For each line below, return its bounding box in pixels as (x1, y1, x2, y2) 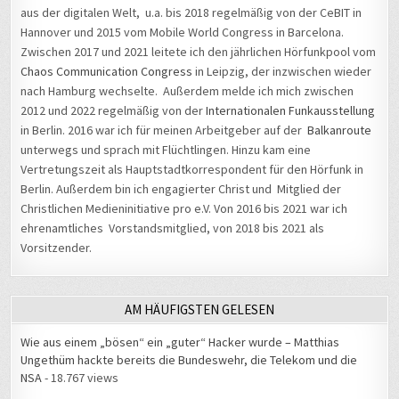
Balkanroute (307, 122, 372, 139)
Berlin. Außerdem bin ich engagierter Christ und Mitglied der (20, 181, 342, 198)
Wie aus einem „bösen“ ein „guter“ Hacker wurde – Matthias (20, 334, 340, 351)
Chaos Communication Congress (20, 63, 193, 80)
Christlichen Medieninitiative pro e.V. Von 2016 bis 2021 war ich (20, 200, 348, 217)
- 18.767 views (42, 370, 119, 387)
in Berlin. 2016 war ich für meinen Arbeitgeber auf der (20, 122, 308, 139)
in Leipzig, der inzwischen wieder (192, 63, 372, 80)
